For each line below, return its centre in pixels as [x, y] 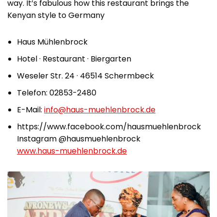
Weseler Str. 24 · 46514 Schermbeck [85, 76]
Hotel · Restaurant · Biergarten [74, 59]
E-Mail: [31, 109]
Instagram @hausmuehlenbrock [79, 139]
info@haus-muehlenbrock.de [100, 109]
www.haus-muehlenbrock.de [72, 151]
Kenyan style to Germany [57, 15]
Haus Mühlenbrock [52, 42]
